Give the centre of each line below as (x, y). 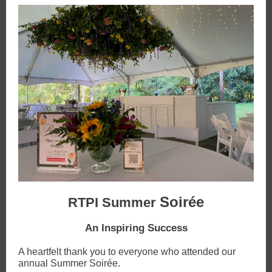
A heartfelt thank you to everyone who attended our (127, 252)
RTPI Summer (114, 202)
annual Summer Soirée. (69, 263)
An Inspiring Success (136, 228)
